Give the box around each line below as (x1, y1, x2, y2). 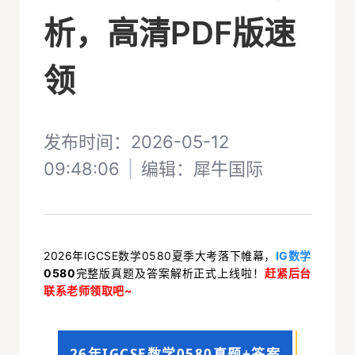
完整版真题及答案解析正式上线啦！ (75, 266, 265, 280)
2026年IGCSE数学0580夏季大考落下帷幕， (44, 249, 276, 262)
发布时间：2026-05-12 (44, 132, 229, 152)
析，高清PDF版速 (44, 13, 296, 52)
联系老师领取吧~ (44, 284, 133, 297)
